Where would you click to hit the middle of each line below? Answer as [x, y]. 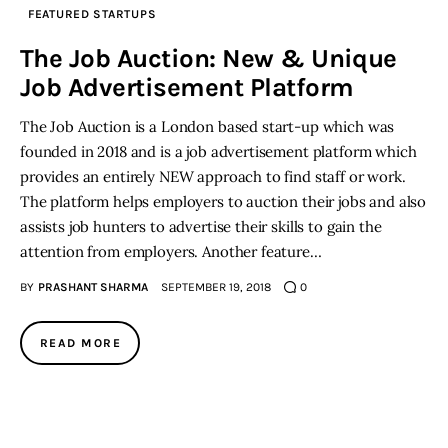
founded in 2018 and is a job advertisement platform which [218, 151]
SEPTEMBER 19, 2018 [215, 286]
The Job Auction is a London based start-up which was [207, 126]
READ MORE [80, 342]
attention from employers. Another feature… [171, 251]
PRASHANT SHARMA [92, 286]
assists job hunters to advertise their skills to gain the [201, 226]
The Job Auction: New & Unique [208, 58]
